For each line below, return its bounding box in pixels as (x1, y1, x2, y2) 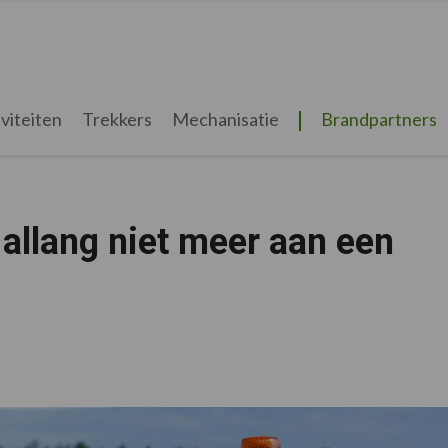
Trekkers (81, 108, 152, 130)
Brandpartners (320, 108, 437, 130)
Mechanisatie (171, 108, 279, 130)
